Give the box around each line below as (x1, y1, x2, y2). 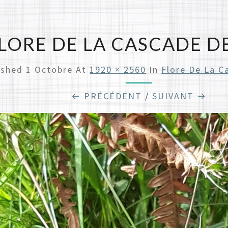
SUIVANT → (152, 90, 207, 102)
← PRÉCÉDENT (71, 90, 142, 102)
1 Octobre (26, 64, 73, 75)
